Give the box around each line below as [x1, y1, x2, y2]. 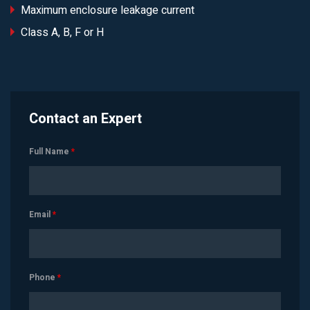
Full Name [29, 145, 71, 158]
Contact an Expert [29, 109, 142, 129]
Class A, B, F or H [21, 24, 104, 41]
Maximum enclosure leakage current [21, 2, 194, 19]
